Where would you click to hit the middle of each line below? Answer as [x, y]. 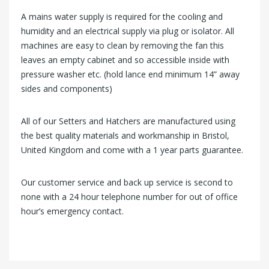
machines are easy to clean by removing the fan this [122, 46]
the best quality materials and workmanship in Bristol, [125, 136]
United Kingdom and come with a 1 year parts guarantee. [132, 150]
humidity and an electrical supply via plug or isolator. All [128, 31]
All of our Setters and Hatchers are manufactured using [128, 121]
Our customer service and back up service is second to [127, 183]
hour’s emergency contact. [72, 211]
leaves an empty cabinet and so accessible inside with [125, 60]
